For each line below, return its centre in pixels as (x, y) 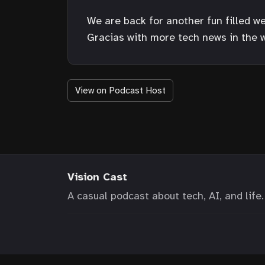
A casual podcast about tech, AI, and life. (166, 195)
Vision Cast (97, 177)
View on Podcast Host (120, 90)
